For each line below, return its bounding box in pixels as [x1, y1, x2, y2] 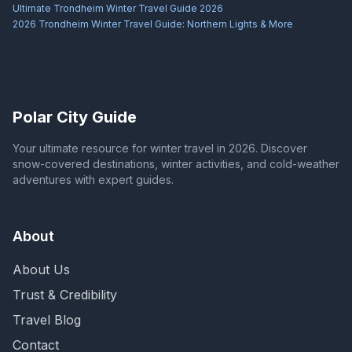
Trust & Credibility [13, 287, 117, 303]
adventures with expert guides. [13, 173, 174, 187]
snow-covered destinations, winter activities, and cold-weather [13, 157, 339, 171]
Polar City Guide [13, 108, 137, 127]
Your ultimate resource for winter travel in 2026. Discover [13, 141, 307, 156]
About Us [13, 262, 70, 278]
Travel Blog [13, 312, 81, 328]
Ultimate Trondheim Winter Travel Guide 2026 [13, 2, 223, 15]
